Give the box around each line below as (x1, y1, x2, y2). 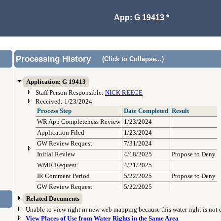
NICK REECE (105, 89, 143, 96)
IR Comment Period (37, 173, 90, 180)
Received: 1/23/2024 (36, 98, 92, 105)
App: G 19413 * (113, 13, 169, 22)
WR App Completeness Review (37, 118, 120, 125)
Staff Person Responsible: (36, 89, 105, 96)
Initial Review (37, 151, 75, 158)
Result (172, 108, 189, 114)
